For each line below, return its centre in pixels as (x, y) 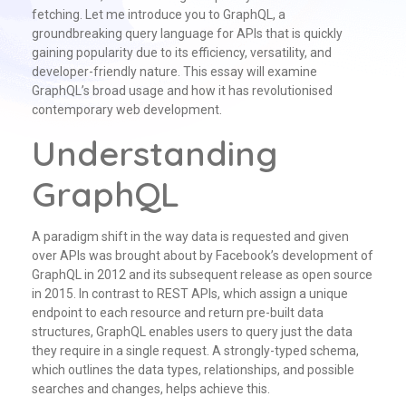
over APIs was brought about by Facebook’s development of (203, 255)
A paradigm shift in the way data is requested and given (190, 236)
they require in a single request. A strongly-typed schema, (195, 350)
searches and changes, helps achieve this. (151, 388)
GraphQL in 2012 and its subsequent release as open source (202, 274)
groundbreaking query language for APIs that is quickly (187, 33)
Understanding (155, 152)
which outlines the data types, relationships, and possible (193, 369)
